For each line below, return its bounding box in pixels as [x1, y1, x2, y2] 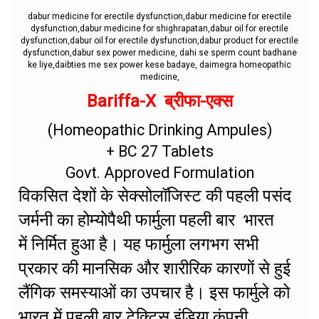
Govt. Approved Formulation [65, 163, 254, 182]
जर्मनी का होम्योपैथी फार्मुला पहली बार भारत [19, 209, 274, 230]
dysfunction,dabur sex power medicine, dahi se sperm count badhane [22, 47, 297, 58]
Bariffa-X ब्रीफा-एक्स [86, 91, 233, 111]
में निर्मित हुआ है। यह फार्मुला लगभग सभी [19, 234, 258, 254]
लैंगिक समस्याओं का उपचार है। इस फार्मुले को [19, 282, 290, 303]
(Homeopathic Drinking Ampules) [47, 120, 272, 139]
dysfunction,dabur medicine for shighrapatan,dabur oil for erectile [31, 23, 288, 33]
